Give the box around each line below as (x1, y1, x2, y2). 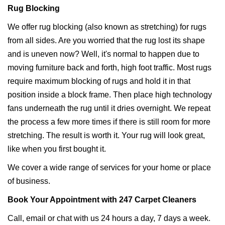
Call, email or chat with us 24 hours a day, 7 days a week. (8, 214, 210, 223)
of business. (8, 177, 50, 186)
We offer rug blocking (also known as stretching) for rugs (8, 23, 206, 32)
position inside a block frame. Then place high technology (8, 90, 212, 99)
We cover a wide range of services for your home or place (8, 163, 211, 172)
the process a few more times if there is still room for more (8, 118, 210, 127)
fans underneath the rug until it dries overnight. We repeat (8, 104, 210, 113)
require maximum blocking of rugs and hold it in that (8, 77, 190, 86)
